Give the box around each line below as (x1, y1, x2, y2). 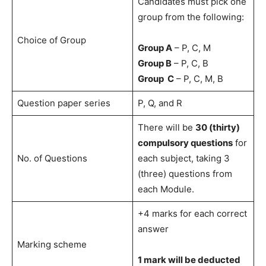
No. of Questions (17, 152, 87, 164)
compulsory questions (137, 137, 233, 148)
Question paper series (17, 97, 110, 109)
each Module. (137, 183, 197, 195)
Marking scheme (17, 238, 87, 250)
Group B (137, 57, 172, 69)
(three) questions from (137, 167, 232, 179)
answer (137, 223, 169, 235)
